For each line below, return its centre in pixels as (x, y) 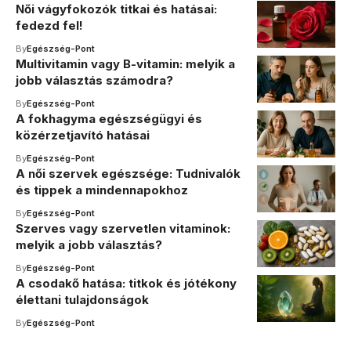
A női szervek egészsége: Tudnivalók (128, 173)
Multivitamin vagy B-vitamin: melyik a (125, 63)
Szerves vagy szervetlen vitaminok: (123, 228)
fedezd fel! (49, 25)
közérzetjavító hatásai (83, 135)
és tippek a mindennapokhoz (102, 190)
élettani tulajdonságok (82, 299)
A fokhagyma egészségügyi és (109, 118)
